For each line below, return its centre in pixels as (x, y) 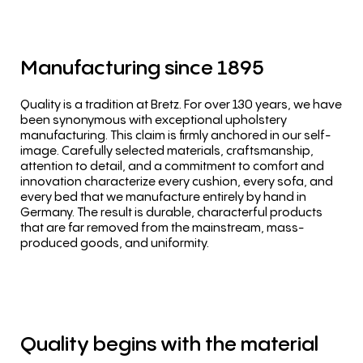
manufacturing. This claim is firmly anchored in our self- (175, 134)
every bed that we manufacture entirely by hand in (163, 196)
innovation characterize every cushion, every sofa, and (177, 180)
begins (125, 343)
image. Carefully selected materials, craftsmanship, (167, 149)
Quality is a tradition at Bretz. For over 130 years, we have (181, 103)
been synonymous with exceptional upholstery (154, 119)
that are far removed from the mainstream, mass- (162, 226)
